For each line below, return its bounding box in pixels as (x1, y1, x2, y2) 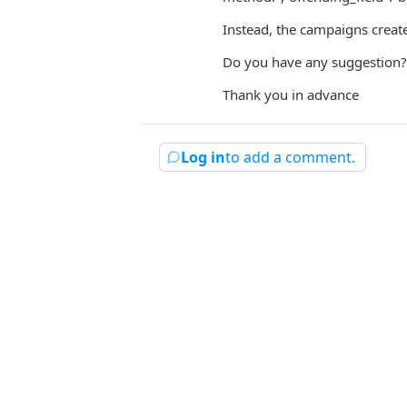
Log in (181, 147, 225, 167)
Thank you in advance (223, 85, 359, 104)
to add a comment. (225, 147, 355, 167)
